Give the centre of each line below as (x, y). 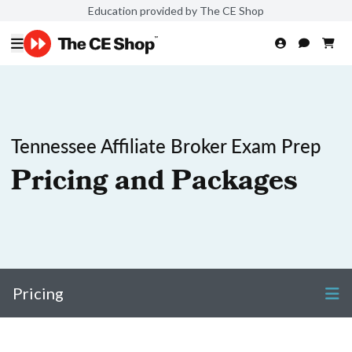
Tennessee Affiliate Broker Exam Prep (166, 145)
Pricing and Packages (154, 184)
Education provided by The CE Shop (176, 10)
